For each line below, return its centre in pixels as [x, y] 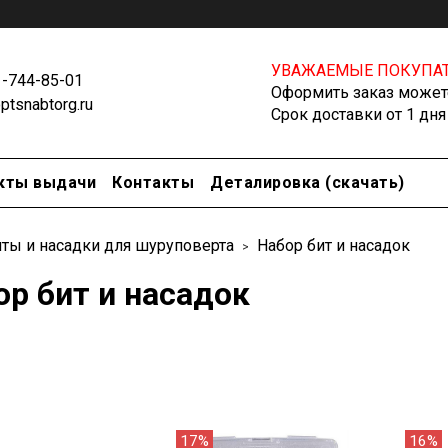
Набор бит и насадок [333, 245]
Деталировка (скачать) [307, 182]
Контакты [153, 182]
